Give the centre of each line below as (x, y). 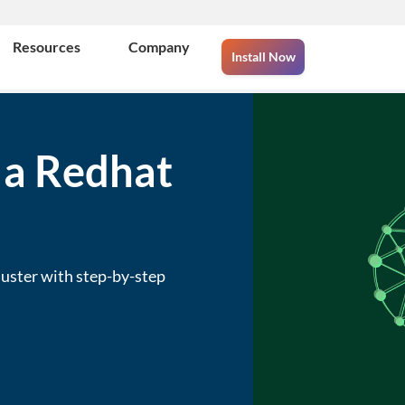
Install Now (263, 56)
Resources (47, 47)
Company (159, 47)
